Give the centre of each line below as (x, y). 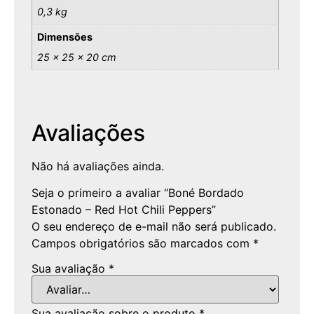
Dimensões (65, 36)
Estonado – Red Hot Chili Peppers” (124, 209)
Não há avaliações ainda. (98, 166)
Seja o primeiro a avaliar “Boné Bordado (138, 192)
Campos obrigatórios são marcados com (142, 243)
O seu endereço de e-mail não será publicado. (154, 226)
